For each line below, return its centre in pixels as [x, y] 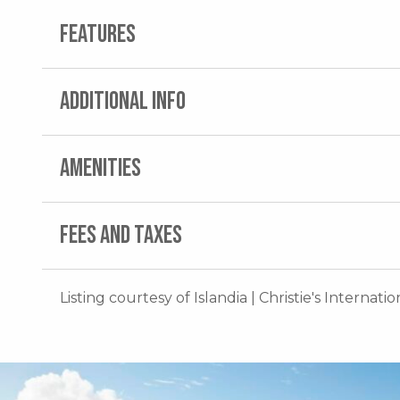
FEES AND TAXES [121, 235]
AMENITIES [100, 168]
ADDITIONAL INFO [123, 101]
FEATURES [98, 34]
